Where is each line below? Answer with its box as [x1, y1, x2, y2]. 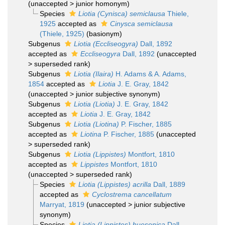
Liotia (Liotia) [74, 100, 115, 108]
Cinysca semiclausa [109, 20, 173, 28]
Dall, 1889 [151, 180, 185, 188]
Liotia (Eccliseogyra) [74, 40, 138, 48]
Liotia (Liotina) [74, 120, 119, 128]
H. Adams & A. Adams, [114, 70, 186, 78]
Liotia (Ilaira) [74, 70, 114, 78]
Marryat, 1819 [39, 200, 84, 208]
